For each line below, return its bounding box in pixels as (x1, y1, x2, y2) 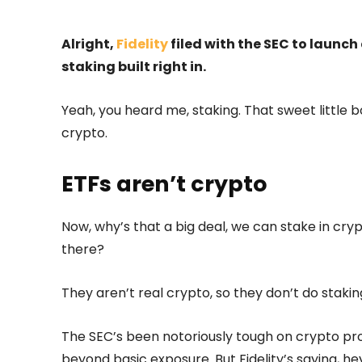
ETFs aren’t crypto (61, 169, 267, 200)
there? (61, 240, 104, 259)
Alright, (61, 35, 116, 54)
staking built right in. (61, 57, 206, 77)
